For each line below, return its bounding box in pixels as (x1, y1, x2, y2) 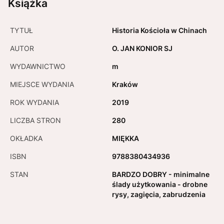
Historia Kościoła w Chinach (112, 25, 207, 34)
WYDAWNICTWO (10, 61, 65, 70)
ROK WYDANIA (10, 97, 59, 106)
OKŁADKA (10, 133, 42, 142)
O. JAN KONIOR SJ (112, 43, 172, 52)
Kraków (112, 79, 138, 88)
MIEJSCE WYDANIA (10, 79, 74, 88)
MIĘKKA (112, 133, 139, 142)
